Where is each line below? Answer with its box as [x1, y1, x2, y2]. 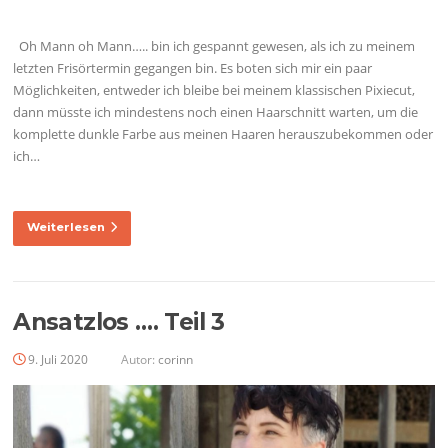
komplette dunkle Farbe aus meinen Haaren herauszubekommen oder [13, 124, 434, 143]
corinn [158, 351, 194, 369]
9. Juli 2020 [28, 351, 89, 369]
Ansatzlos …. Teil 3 [13, 308, 225, 337]
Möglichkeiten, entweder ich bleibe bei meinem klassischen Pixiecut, [13, 80, 416, 99]
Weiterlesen [27, 220, 106, 235]
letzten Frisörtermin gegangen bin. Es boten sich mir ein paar [13, 58, 373, 77]
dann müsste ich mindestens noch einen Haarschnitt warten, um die [13, 102, 419, 121]
